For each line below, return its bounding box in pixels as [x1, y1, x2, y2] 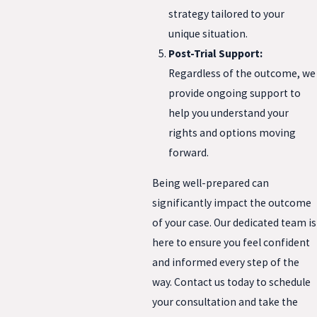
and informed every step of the [152, 255, 299, 270]
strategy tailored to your [168, 6, 285, 21]
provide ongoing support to [168, 86, 301, 100]
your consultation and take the [152, 295, 298, 309]
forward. [168, 145, 209, 159]
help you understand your [168, 105, 289, 120]
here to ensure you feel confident [152, 236, 310, 250]
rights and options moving [168, 125, 296, 139]
